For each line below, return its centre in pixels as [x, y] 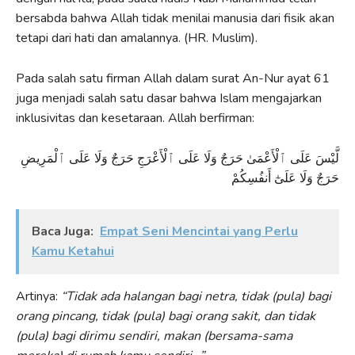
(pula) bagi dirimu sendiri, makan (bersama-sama [154, 336]
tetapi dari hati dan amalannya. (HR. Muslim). [137, 38]
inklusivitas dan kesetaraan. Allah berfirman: [135, 118]
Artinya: [38, 296]
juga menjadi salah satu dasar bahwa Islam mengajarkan [169, 98]
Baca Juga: [63, 231]
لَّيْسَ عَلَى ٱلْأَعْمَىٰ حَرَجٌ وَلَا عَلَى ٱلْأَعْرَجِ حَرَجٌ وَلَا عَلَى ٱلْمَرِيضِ [180, 158]
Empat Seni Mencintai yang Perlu [199, 231]
